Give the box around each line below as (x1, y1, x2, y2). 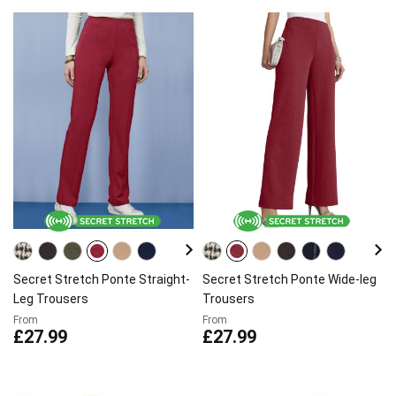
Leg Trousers (13, 292, 88, 306)
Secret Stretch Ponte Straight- (13, 272, 190, 286)
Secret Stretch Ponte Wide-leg (202, 272, 377, 286)
